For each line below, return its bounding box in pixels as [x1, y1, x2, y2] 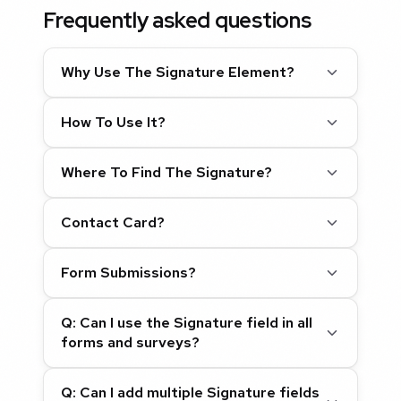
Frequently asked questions [43, 5, 311, 34]
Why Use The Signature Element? [61, 63, 295, 82]
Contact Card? [61, 213, 166, 233]
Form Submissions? [61, 263, 197, 283]
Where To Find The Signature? [61, 163, 273, 183]
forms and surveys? [61, 333, 200, 353]
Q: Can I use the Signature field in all [61, 313, 313, 333]
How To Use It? [61, 113, 166, 132]
